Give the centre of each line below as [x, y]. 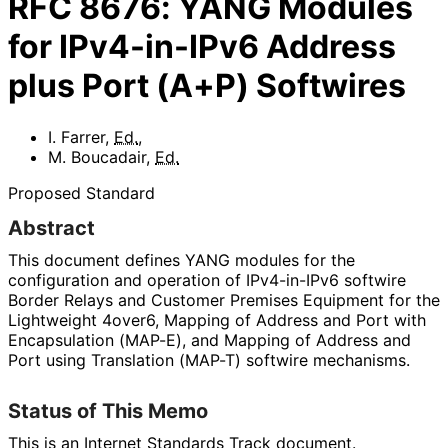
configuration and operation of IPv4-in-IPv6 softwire [207, 279]
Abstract [51, 227]
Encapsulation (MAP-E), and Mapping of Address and [209, 339]
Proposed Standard [81, 192]
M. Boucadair [97, 156]
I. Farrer [76, 136]
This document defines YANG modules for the [181, 259]
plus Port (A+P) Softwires [207, 86]
